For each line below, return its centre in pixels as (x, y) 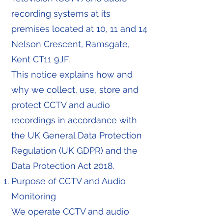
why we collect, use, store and (75, 90)
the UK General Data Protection (77, 135)
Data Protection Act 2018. (63, 166)
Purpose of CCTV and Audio (69, 181)
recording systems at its (61, 14)
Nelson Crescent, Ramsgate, (70, 44)
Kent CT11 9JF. (41, 59)
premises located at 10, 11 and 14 (79, 29)
